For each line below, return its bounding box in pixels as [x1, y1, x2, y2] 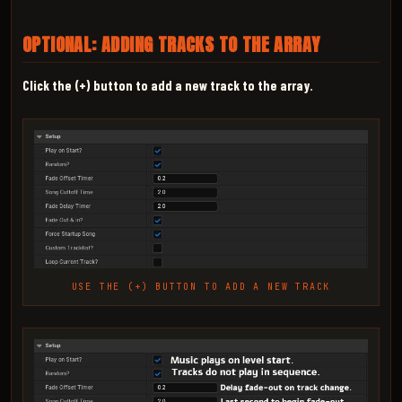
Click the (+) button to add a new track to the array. [22, 76, 313, 93]
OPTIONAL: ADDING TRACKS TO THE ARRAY [22, 30, 320, 58]
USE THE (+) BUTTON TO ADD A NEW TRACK [71, 280, 331, 293]
